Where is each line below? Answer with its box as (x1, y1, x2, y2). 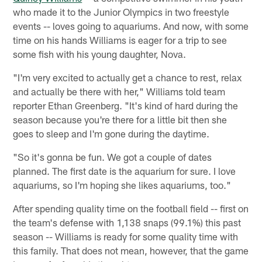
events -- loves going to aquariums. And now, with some (13, 19, 249, 32)
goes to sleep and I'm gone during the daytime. (13, 127, 210, 139)
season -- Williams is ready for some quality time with (13, 230, 239, 242)
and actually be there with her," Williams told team (13, 85, 226, 97)
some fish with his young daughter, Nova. (13, 47, 187, 60)
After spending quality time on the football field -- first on (13, 202, 249, 214)
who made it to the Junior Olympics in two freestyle (13, 5, 230, 18)
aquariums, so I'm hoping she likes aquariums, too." (13, 178, 232, 191)
